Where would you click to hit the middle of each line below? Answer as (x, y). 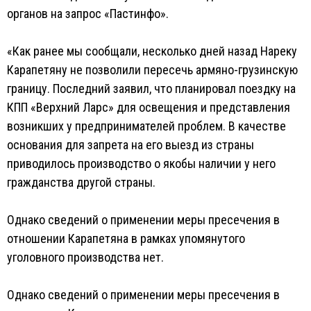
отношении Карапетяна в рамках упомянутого (126, 238)
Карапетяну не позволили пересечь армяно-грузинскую (152, 70)
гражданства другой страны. (81, 182)
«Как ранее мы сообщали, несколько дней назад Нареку (152, 51)
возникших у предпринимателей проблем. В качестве (146, 126)
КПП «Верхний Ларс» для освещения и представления (149, 107)
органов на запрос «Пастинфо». (88, 14)
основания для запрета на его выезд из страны (131, 145)
